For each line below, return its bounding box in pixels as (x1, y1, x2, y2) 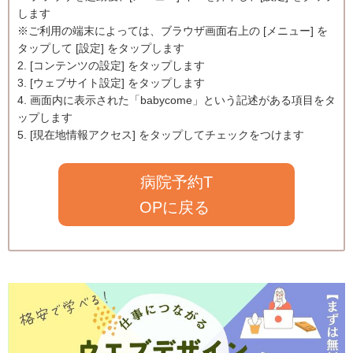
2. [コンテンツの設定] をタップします (17, 59, 205, 72)
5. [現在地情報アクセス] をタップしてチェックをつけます (17, 128, 304, 141)
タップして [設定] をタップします (17, 42, 184, 54)
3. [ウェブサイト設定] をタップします (17, 76, 205, 89)
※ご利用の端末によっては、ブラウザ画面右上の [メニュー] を (17, 24, 328, 37)
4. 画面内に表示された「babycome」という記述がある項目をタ (17, 94, 336, 106)
